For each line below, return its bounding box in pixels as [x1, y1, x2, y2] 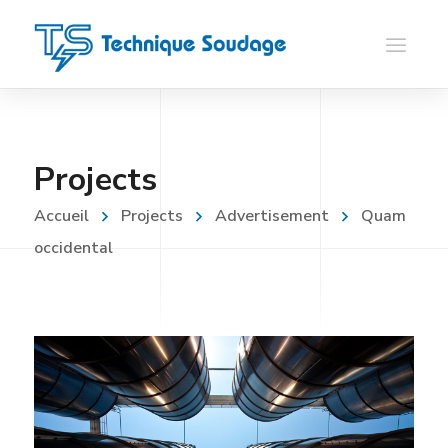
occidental [33, 237, 113, 259]
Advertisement [214, 205, 329, 227]
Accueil [33, 205, 89, 227]
